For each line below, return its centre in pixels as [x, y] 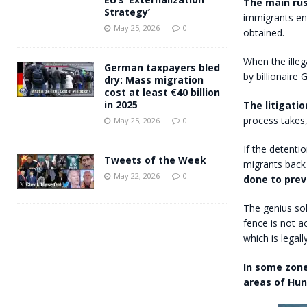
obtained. [263, 33]
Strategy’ [127, 12]
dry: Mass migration [154, 79]
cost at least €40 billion [162, 92]
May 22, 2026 [137, 175]
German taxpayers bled [162, 67]
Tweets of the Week [155, 160]
